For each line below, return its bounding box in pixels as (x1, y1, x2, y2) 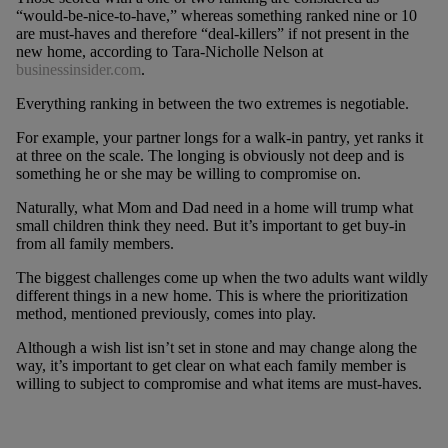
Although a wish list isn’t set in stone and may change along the (15, 338, 417, 356)
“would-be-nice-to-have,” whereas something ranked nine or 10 (15, 6, 417, 24)
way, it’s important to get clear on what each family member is (15, 356, 406, 374)
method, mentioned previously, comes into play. (15, 304, 316, 322)
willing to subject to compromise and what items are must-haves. (15, 374, 422, 392)
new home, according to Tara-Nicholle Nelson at (15, 42, 323, 60)
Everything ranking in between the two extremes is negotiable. (15, 94, 409, 112)
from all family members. (15, 234, 174, 252)
